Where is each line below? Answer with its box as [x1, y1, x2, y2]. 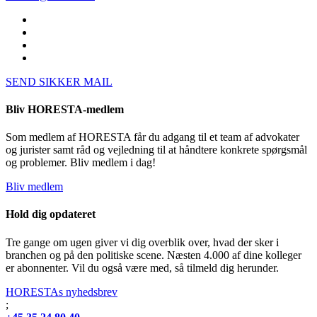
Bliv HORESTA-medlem [6, 103, 124, 115]
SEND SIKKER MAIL [6, 75, 113, 88]
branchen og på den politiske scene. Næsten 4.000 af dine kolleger [6, 248, 301, 261]
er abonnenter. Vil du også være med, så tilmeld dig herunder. [6, 261, 279, 274]
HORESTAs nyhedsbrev [6, 285, 117, 298]
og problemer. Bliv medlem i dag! [6, 156, 156, 169]
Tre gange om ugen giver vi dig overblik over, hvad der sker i [6, 236, 279, 248]
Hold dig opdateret [6, 208, 96, 221]
